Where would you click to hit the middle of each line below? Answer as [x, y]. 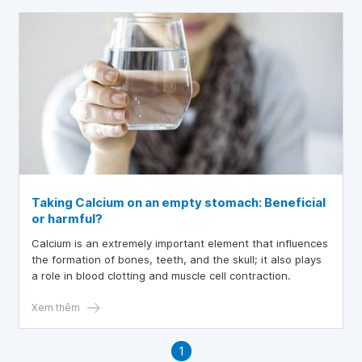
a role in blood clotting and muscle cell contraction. [161, 276]
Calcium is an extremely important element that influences [180, 243]
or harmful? [67, 219]
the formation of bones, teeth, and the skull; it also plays [177, 259]
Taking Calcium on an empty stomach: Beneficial [179, 202]
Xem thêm [56, 307]
